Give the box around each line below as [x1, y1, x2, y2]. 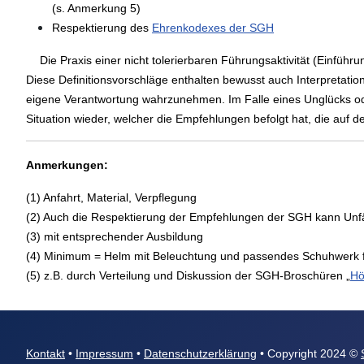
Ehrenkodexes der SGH [152, 21, 274, 34]
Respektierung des [52, 21, 152, 34]
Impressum [76, 347, 133, 360]
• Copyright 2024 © [257, 347, 361, 360]
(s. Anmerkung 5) [52, 2, 141, 15]
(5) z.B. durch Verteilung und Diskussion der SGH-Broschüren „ [26, 269, 350, 282]
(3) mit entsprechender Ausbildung [26, 230, 203, 243]
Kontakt [26, 347, 65, 360]
